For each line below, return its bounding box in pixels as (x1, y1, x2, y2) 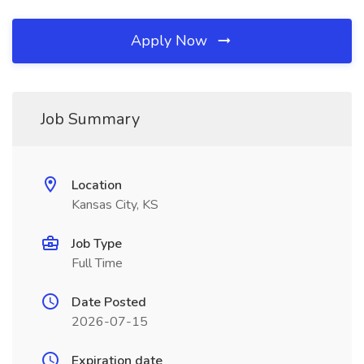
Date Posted (71, 293, 146, 311)
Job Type (71, 235, 122, 253)
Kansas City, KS (71, 196, 158, 214)
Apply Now (131, 31, 211, 50)
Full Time (71, 254, 123, 272)
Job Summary (41, 108, 140, 130)
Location (71, 176, 122, 194)
